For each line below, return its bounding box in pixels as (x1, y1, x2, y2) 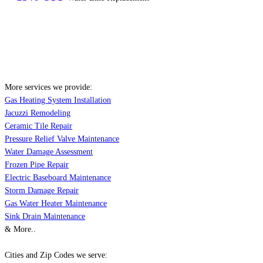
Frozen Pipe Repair (5, 160, 69, 170)
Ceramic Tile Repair (5, 122, 72, 131)
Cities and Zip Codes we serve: (5, 251, 107, 260)
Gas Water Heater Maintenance (5, 199, 107, 208)
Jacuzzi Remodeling (5, 109, 70, 118)
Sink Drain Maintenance (5, 212, 85, 221)
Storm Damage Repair (5, 186, 79, 195)
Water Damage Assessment (5, 147, 93, 157)
